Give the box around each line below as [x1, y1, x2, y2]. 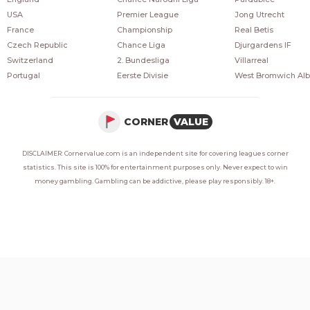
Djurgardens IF [234, 40, 291, 50]
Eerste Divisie [117, 71, 169, 80]
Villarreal [234, 55, 268, 65]
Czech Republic [7, 40, 68, 50]
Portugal [7, 71, 40, 80]
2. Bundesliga [117, 55, 170, 65]
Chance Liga [117, 40, 166, 50]
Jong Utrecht [234, 10, 284, 19]
